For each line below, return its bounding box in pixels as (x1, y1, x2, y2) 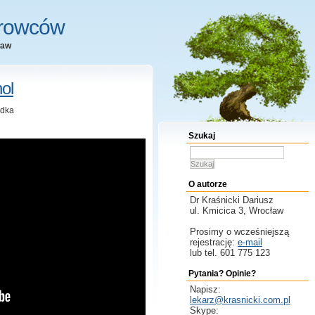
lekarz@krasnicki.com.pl (190, 295, 290, 305)
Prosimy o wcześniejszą (190, 226, 289, 237)
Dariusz (243, 195, 274, 205)
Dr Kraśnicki (190, 195, 243, 205)
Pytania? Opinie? (188, 269, 256, 278)
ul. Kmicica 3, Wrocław (190, 205, 283, 216)
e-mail (238, 237, 262, 247)
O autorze (188, 179, 227, 189)
